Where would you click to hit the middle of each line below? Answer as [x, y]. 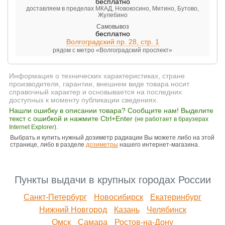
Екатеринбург [176, 197]
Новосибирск [119, 197]
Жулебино [113, 15]
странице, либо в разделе [48, 144]
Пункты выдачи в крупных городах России [113, 180]
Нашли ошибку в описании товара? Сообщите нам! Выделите [111, 110]
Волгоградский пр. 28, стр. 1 [113, 41]
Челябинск [166, 209]
